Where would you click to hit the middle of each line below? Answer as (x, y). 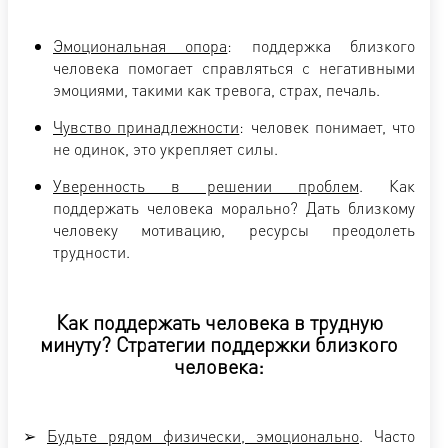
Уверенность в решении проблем (206, 185)
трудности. (91, 251)
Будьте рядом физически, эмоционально (203, 435)
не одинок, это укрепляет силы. (165, 148)
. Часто (387, 435)
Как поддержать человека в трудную (219, 321)
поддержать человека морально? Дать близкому (234, 207)
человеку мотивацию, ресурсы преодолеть (234, 229)
